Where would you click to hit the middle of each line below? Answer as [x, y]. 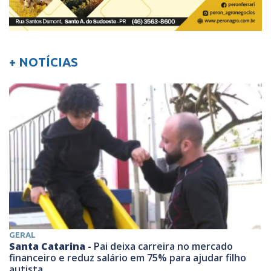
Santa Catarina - [51, 247]
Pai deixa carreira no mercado [163, 247]
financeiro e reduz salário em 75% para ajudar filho [128, 258]
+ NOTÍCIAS [44, 62]
